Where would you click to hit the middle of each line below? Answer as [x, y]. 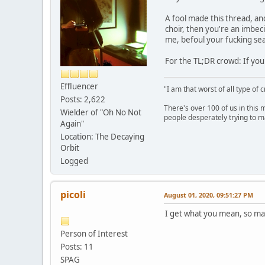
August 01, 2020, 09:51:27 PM [209, 195]
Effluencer [79, 86]
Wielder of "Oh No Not [101, 112]
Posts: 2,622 [83, 99]
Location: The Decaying [102, 136]
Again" [72, 123]
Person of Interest [94, 233]
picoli [73, 194]
